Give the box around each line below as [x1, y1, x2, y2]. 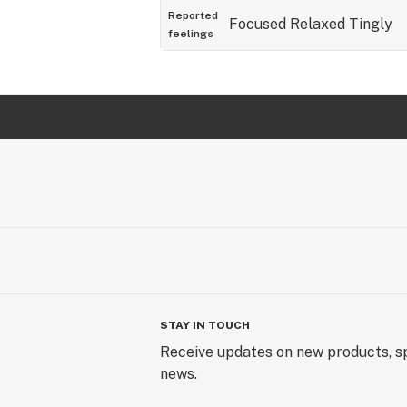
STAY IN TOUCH [160, 319, 250, 332]
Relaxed [290, 15, 345, 33]
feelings [168, 27, 213, 40]
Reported [168, 9, 218, 22]
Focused [229, 15, 286, 33]
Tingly [349, 15, 392, 33]
